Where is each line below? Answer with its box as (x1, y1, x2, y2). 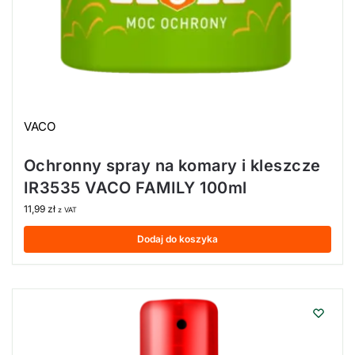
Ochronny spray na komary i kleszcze (24, 155, 321, 175)
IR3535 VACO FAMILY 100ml (24, 177, 247, 197)
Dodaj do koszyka (137, 232, 218, 245)
